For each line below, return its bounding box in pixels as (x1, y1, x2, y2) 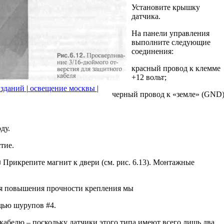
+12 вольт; (131, 72, 166, 81)
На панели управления (131, 28, 209, 37)
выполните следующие (131, 37, 210, 46)
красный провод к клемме (131, 63, 220, 72)
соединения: (131, 46, 173, 55)
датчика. (131, 11, 160, 20)
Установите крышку (131, 2, 200, 11)
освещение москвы (27, 83, 97, 92)
